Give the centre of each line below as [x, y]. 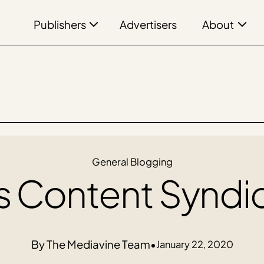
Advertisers [148, 25]
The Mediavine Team [98, 245]
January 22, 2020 [194, 244]
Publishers [60, 25]
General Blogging [132, 161]
